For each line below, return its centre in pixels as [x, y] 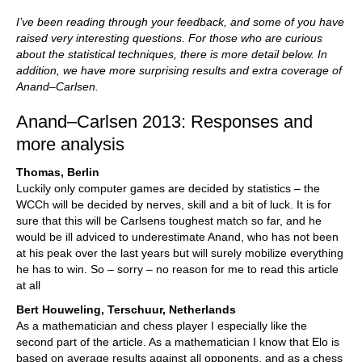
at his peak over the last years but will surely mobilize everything [180, 253]
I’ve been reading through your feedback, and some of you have [180, 22]
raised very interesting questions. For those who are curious [169, 38]
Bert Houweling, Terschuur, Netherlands [126, 309]
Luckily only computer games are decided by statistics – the [168, 188]
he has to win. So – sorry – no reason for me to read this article [177, 269]
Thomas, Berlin [58, 172]
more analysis [70, 144]
